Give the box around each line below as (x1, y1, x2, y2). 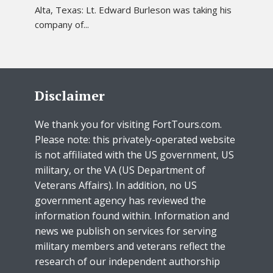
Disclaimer (35, 86, 105, 104)
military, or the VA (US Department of (35, 163, 205, 177)
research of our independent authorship (35, 254, 220, 268)
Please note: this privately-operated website (35, 132, 235, 146)
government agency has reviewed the (35, 193, 206, 207)
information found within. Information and (35, 208, 229, 222)
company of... (35, 18, 89, 30)
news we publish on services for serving (35, 224, 217, 238)
